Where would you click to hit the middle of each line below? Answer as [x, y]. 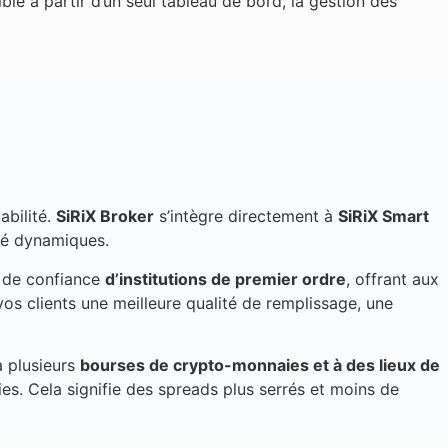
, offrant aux [392, 278]
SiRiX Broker [105, 216]
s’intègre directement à [246, 216]
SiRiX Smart [383, 216]
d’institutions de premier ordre [225, 278]
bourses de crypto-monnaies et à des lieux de [260, 364]
